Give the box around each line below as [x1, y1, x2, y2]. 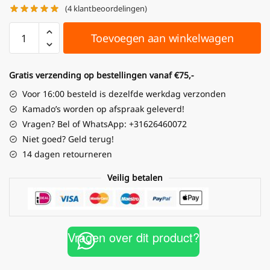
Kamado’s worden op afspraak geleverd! [22, 103, 184, 115]
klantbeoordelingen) [72, 2, 148, 14]
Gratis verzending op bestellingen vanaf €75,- [9, 69, 194, 81]
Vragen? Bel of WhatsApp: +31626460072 [22, 118, 187, 130]
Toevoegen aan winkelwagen [90, 31, 234, 46]
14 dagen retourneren [22, 148, 112, 160]
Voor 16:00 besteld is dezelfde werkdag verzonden [22, 88, 226, 100]
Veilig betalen [107, 172, 163, 184]
